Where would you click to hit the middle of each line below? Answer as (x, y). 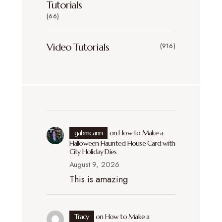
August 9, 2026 (94, 164)
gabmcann (88, 133)
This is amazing (98, 179)
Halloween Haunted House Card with (122, 143)
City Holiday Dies (93, 151)
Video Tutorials (78, 47)
